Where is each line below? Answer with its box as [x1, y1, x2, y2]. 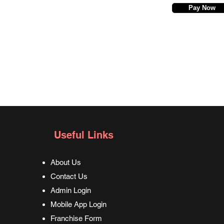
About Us [50, 158, 81, 166]
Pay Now [188, 4, 215, 11]
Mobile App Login [50, 200, 107, 208]
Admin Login [50, 186, 91, 194]
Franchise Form [50, 214, 102, 222]
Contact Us [50, 172, 88, 180]
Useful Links [54, 129, 114, 141]
